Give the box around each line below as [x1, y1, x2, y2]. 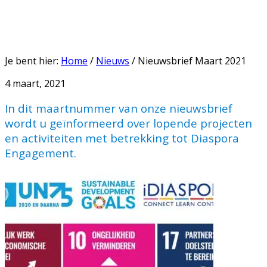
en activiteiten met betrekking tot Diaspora [5, 131, 239, 146]
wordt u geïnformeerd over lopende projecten [5, 116, 252, 131]
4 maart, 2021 [5, 76, 66, 90]
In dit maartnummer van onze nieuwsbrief [5, 101, 232, 116]
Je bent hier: [5, 54, 61, 67]
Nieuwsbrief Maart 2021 [135, 54, 246, 67]
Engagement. [5, 145, 76, 161]
